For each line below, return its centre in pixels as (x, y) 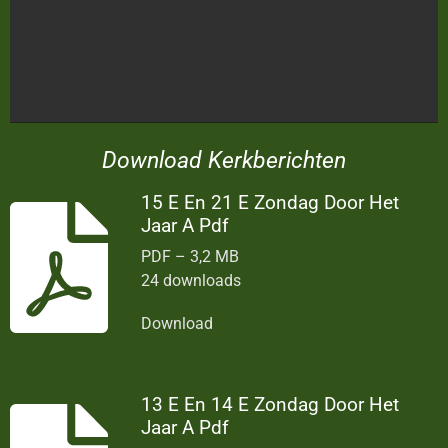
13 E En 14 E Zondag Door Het (270, 405)
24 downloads (191, 281)
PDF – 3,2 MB (190, 257)
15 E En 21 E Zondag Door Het (270, 203)
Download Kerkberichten (224, 160)
